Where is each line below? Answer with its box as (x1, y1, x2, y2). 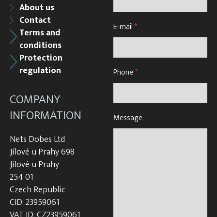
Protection (19, 50, 62, 65)
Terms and (19, 25, 61, 40)
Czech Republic (10, 182, 65, 197)
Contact (19, 13, 51, 28)
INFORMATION (10, 105, 81, 125)
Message (113, 111, 142, 124)
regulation (19, 63, 61, 78)
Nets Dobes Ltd (10, 132, 65, 147)
